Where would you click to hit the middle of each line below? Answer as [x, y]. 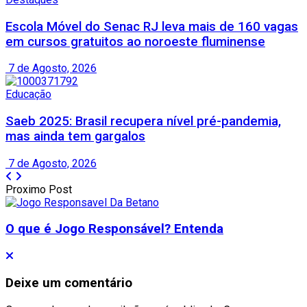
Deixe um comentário [69, 283]
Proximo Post [39, 189]
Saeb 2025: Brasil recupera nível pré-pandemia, [143, 122]
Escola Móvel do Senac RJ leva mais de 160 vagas [152, 26]
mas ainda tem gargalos [75, 137]
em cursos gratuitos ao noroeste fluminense [135, 41]
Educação [28, 95]
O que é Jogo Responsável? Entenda [114, 229]
